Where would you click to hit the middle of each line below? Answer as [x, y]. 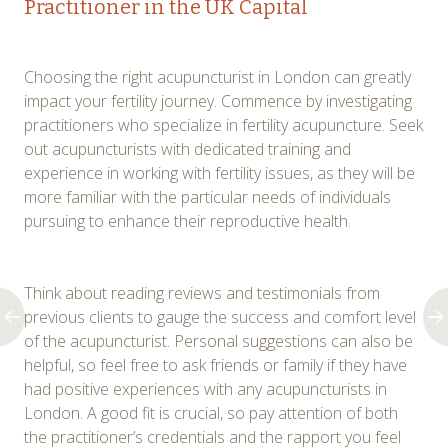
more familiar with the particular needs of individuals [207, 196]
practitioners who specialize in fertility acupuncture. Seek [223, 124]
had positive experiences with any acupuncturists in [205, 388]
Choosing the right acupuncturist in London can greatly [217, 76]
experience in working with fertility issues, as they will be [219, 172]
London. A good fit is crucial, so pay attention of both [211, 412]
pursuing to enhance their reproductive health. [187, 220]
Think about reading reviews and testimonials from [202, 292]
